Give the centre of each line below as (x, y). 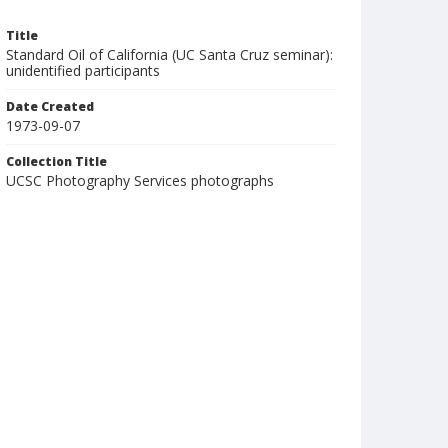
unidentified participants (83, 70)
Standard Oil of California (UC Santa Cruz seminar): (169, 54)
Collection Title (56, 161)
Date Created (50, 106)
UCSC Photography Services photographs (140, 180)
